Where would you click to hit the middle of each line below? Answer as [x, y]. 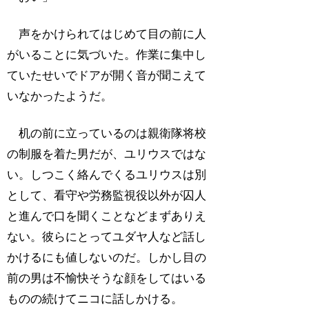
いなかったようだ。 [60, 97]
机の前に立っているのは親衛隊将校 [107, 133]
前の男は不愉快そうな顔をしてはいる [107, 278]
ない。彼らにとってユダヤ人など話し [107, 237]
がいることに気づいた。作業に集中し [107, 55]
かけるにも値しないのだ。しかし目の [107, 257]
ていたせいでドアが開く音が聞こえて [107, 76]
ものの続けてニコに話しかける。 [95, 299]
